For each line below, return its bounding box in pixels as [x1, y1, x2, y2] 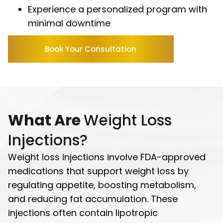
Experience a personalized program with [28, 2, 207, 15]
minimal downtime [28, 16, 111, 29]
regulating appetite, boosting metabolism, [8, 178, 196, 191]
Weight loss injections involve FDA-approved [8, 150, 206, 163]
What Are [8, 110, 84, 131]
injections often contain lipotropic [8, 206, 158, 219]
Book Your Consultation [45, 43, 137, 54]
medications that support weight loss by [8, 164, 189, 177]
